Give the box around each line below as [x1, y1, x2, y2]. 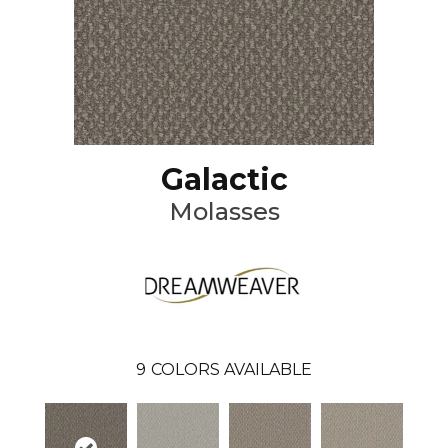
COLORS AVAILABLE [151, 360, 312, 380]
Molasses [168, 196, 280, 226]
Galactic [160, 160, 288, 198]
